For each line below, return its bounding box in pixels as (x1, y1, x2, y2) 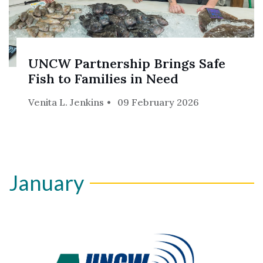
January (9, 170, 84, 196)
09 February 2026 (117, 96, 200, 109)
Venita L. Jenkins (28, 96, 104, 109)
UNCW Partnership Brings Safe (28, 55, 226, 72)
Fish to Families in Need (28, 70, 179, 87)
